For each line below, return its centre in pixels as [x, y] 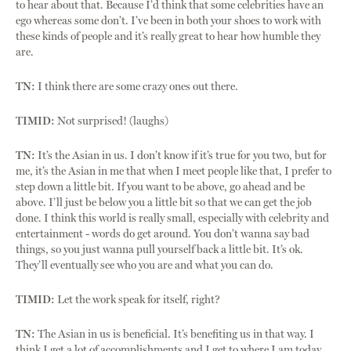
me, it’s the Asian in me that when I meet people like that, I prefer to [174, 172]
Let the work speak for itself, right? [138, 300]
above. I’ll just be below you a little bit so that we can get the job [164, 203]
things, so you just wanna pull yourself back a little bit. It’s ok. [159, 250]
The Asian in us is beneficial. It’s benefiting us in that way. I [175, 335]
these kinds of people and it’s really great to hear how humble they [168, 37]
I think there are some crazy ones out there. [137, 87]
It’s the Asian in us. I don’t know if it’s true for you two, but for [181, 156]
